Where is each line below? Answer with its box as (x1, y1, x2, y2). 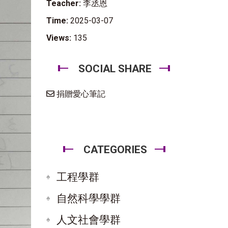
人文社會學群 (56, 214, 121, 226)
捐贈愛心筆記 (54, 89, 105, 99)
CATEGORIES (83, 144, 147, 156)
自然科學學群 (56, 192, 121, 205)
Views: (46, 33, 71, 43)
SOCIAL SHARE (78, 63, 152, 75)
